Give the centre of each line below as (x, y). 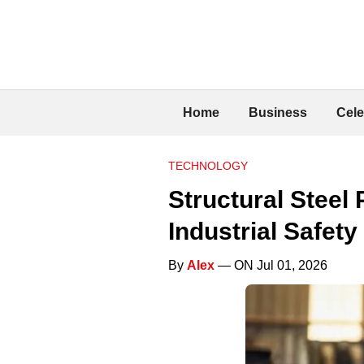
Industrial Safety (263, 231)
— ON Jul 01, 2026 (271, 265)
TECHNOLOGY (208, 165)
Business (278, 112)
